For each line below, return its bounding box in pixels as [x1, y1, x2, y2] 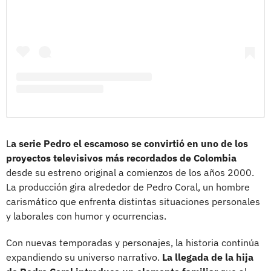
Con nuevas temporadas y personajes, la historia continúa [6, 237, 260, 249]
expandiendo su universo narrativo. [6, 251, 162, 264]
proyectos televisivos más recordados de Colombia [6, 152, 237, 165]
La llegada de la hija [162, 251, 253, 264]
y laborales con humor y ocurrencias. [6, 210, 166, 223]
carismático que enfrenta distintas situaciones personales [6, 195, 260, 208]
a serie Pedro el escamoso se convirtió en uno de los [11, 137, 248, 150]
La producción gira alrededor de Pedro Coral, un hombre [6, 181, 250, 194]
